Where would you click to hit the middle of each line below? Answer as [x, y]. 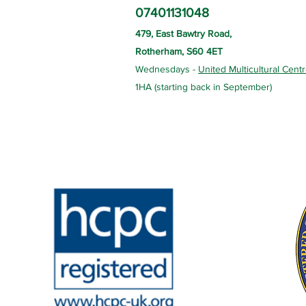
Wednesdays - [167, 69]
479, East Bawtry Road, [183, 33]
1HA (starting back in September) [204, 87]
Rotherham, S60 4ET [179, 51]
